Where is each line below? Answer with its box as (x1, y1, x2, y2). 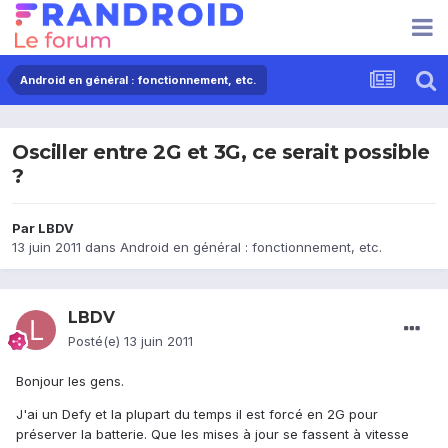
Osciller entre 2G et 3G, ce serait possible (12, 140, 430, 165)
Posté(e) (68, 333, 124, 350)
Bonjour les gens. (16, 373, 124, 390)
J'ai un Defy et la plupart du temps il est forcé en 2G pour (16, 406, 378, 423)
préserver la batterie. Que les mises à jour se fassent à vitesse (16, 426, 409, 443)
